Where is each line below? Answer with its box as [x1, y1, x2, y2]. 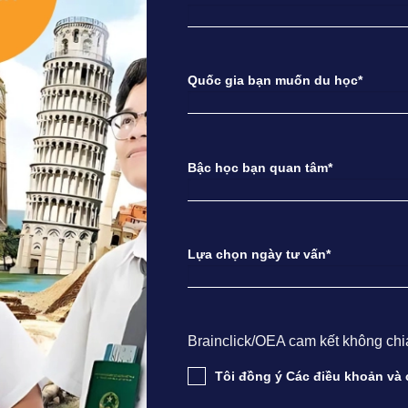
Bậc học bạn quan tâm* [188, 159, 332, 175]
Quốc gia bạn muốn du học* [188, 73, 362, 88]
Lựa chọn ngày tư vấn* [188, 247, 331, 262]
